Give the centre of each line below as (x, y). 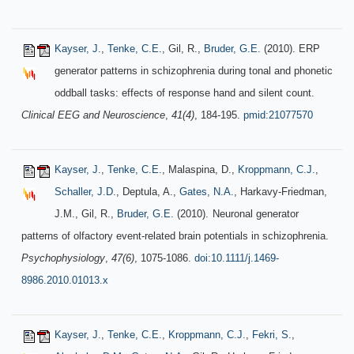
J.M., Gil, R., (86, 214)
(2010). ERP (290, 49)
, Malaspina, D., (200, 169)
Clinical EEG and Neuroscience (93, 115)
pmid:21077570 (278, 115)
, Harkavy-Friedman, (281, 192)
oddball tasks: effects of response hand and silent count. (185, 93)
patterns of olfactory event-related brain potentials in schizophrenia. (175, 236)
